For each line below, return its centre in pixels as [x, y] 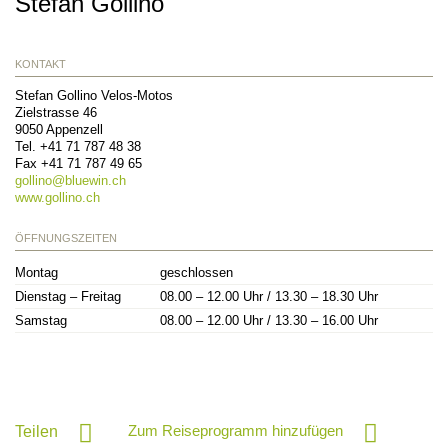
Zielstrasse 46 [56, 112]
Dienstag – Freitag [68, 296]
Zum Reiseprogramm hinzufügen [235, 430]
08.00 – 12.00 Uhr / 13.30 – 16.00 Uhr [269, 320]
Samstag [41, 320]
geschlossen [196, 272]
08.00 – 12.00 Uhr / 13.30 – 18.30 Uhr [269, 296]
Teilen [36, 431]
